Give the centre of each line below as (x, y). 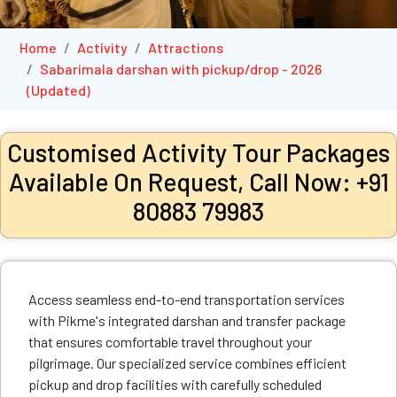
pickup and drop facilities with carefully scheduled (175, 384)
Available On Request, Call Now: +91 (198, 182)
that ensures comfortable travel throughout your (170, 342)
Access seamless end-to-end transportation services (187, 299)
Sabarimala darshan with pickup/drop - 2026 (181, 69)
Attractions (186, 47)
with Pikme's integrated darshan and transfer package (187, 320)
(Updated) (58, 90)
